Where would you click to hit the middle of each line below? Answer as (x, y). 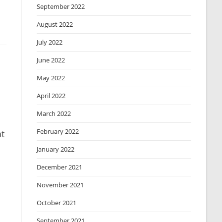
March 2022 (54, 113)
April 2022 (51, 96)
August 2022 (55, 24)
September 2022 (61, 6)
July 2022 (50, 42)
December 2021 (60, 167)
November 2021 (60, 185)
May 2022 (51, 78)
